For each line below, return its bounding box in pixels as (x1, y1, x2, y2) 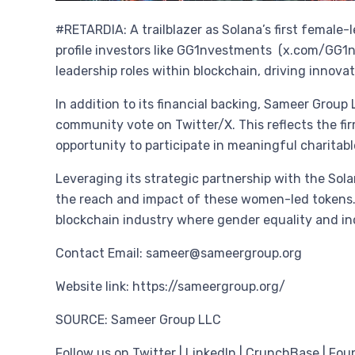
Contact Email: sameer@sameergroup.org (55, 246, 302, 261)
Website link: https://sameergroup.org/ (55, 279, 285, 295)
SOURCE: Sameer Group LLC (55, 312, 221, 328)
